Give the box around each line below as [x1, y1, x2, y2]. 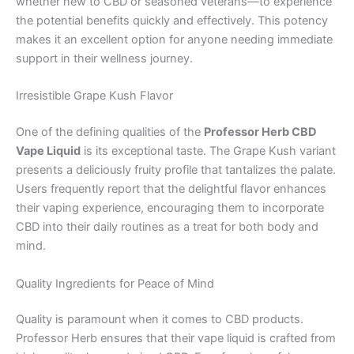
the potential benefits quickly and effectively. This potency [16, 13, 328, 28]
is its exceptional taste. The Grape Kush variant [81, 144, 336, 159]
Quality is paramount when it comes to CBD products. [16, 312, 303, 327]
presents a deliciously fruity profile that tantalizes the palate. [16, 163, 336, 178]
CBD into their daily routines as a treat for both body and [16, 220, 318, 235]
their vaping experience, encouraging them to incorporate [16, 201, 324, 216]
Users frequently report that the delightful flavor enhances [16, 182, 326, 197]
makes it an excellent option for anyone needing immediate [16, 32, 333, 47]
